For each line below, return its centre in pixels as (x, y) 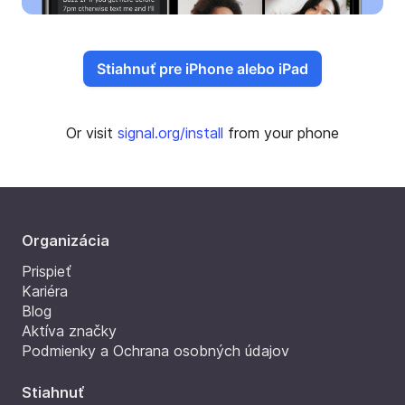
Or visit (92, 133)
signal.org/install (170, 133)
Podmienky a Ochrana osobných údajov (155, 351)
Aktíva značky (69, 331)
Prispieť (47, 271)
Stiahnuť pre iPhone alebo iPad (202, 69)
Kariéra (45, 291)
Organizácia (66, 240)
